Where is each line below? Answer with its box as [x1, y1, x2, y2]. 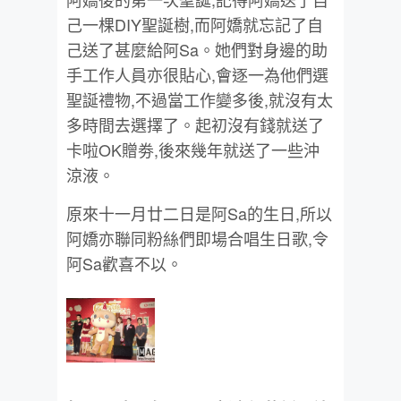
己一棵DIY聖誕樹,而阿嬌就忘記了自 [66, 12, 323, 36]
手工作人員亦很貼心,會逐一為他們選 [66, 62, 328, 86]
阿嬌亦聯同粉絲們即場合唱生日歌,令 [66, 226, 328, 250]
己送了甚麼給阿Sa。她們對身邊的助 [66, 37, 328, 61]
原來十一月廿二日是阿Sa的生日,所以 [66, 200, 332, 225]
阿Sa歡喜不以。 [66, 251, 183, 275]
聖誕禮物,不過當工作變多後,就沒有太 [66, 87, 333, 111]
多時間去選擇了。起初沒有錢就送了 [66, 112, 324, 136]
